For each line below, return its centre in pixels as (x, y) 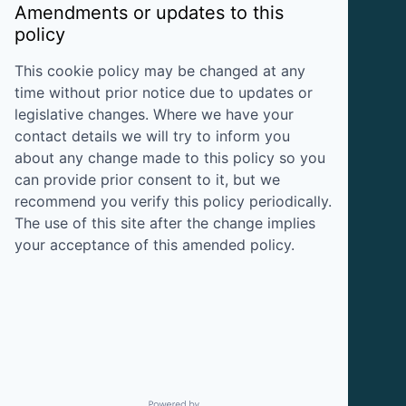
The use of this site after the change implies (165, 222)
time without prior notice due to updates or (164, 92)
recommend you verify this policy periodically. (173, 201)
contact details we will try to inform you (152, 135)
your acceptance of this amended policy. (155, 244)
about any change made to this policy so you (170, 157)
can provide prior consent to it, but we (147, 179)
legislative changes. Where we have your (154, 114)
